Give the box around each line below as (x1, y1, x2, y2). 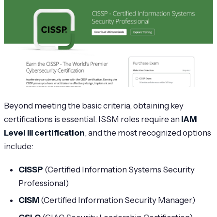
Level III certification (4, 127, 85, 138)
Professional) (18, 178, 69, 188)
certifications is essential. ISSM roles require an (4, 114, 181, 124)
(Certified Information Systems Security (43, 164, 195, 174)
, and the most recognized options (85, 127, 211, 138)
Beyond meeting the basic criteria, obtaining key (4, 100, 184, 110)
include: (4, 141, 33, 151)
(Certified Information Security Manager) (39, 195, 196, 205)
